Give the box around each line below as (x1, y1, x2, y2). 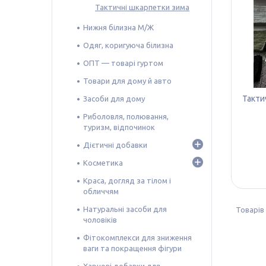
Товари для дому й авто (83, 76, 172, 85)
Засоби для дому (83, 94, 145, 103)
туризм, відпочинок (83, 122, 155, 131)
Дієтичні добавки (83, 140, 147, 149)
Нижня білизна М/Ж (83, 23, 154, 31)
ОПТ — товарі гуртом (83, 58, 163, 67)
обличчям (83, 186, 119, 195)
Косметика (83, 158, 123, 167)
